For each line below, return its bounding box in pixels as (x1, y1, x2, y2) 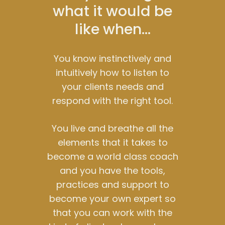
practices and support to (56, 178, 169, 191)
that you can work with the (53, 206, 172, 219)
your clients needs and (61, 80, 164, 93)
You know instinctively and (54, 52, 171, 65)
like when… (74, 19, 151, 39)
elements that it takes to (57, 136, 168, 149)
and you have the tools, (60, 164, 165, 177)
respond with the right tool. (52, 94, 173, 107)
